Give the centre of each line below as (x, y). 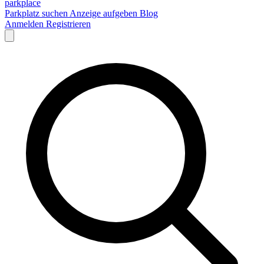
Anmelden (25, 24)
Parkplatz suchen (37, 13)
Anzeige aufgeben (105, 13)
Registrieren (68, 24)
